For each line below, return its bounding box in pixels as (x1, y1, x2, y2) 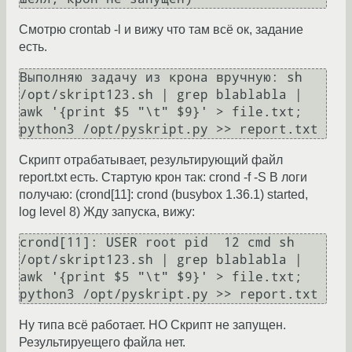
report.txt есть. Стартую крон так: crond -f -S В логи (19, 170, 307, 185)
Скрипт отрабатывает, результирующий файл (19, 153, 283, 167)
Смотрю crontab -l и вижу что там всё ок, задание (19, 23, 303, 37)
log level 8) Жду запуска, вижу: (19, 205, 195, 219)
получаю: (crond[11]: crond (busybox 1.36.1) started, (19, 188, 308, 202)
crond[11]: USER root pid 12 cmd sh (20, 235, 295, 251)
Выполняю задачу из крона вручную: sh (20, 70, 302, 86)
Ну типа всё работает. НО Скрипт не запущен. (19, 318, 286, 332)
